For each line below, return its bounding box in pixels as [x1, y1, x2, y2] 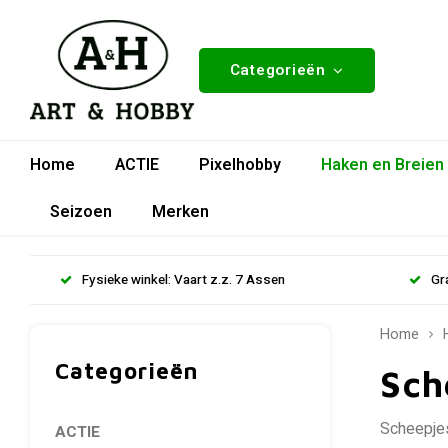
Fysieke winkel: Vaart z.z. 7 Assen [82, 269, 285, 290]
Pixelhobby [199, 152, 281, 177]
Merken [152, 199, 209, 224]
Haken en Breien [321, 152, 444, 177]
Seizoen [50, 199, 112, 224]
